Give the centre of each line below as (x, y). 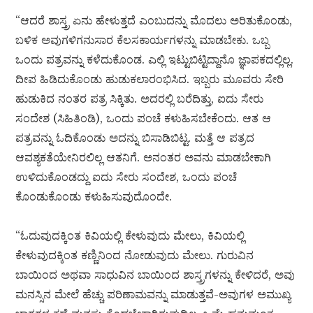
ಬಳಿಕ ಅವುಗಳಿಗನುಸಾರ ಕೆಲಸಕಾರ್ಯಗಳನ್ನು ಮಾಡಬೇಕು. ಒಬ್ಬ (143, 40)
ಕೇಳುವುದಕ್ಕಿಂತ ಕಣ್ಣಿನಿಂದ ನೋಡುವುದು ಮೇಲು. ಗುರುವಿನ (135, 255)
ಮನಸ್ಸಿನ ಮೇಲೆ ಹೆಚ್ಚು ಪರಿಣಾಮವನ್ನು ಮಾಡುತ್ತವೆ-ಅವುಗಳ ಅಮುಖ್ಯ (153, 294)
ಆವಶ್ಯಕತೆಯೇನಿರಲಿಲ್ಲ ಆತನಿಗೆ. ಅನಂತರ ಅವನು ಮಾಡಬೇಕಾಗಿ (144, 158)
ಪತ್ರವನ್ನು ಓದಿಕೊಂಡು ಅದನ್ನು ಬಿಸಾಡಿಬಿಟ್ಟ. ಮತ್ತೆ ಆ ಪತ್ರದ (135, 138)
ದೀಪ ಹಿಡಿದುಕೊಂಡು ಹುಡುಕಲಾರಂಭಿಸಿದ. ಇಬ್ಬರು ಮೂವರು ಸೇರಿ (150, 79)
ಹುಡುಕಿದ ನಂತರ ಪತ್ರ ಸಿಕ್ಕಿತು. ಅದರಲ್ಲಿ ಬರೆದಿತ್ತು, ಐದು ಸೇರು (140, 99)
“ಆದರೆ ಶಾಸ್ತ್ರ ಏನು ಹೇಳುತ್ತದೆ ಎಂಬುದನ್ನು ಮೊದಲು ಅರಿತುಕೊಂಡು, (154, 21)
